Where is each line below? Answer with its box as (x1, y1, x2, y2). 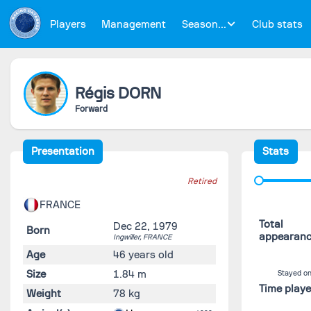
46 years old (112, 248, 174, 261)
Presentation (31, 145, 95, 158)
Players (49, 17, 86, 31)
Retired (187, 176, 217, 186)
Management (101, 17, 166, 31)
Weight (26, 287, 61, 300)
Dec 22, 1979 (112, 219, 178, 233)
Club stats (252, 17, 303, 31)
